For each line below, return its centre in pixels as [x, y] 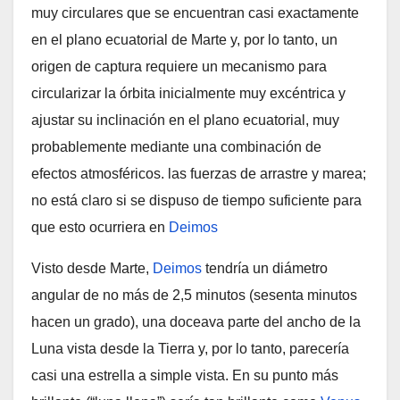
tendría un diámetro [265, 268]
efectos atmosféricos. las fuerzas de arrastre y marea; [199, 174]
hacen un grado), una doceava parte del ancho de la [196, 322]
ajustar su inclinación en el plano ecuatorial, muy [185, 120]
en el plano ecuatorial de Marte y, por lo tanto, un [184, 40]
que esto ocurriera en [100, 227]
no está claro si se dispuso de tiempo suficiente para [196, 200]
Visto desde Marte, [92, 268]
